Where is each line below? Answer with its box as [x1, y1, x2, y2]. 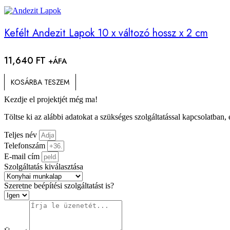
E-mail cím [4, 151, 42, 161]
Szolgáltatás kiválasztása [4, 162, 83, 171]
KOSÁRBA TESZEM [11, 76, 69, 87]
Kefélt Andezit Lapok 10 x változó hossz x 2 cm [4, 25, 208, 41]
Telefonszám [4, 141, 47, 150]
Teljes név [4, 130, 39, 139]
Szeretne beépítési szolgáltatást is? [4, 181, 114, 190]
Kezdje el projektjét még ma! [4, 94, 98, 104]
